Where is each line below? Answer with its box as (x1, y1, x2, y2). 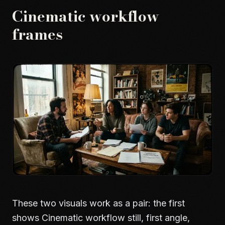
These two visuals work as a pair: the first (12, 198, 185, 208)
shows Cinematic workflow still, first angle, (12, 212, 190, 223)
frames (12, 23, 63, 46)
